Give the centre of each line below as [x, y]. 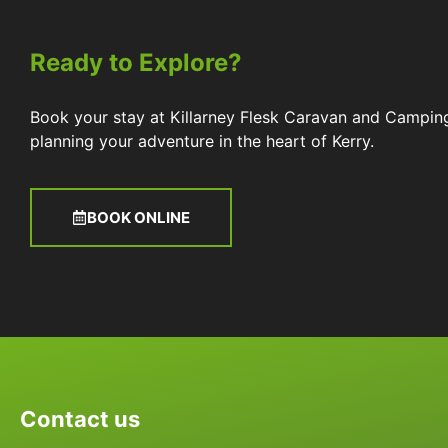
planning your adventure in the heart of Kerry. [204, 141]
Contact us [80, 418]
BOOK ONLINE [138, 217]
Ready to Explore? [136, 63]
